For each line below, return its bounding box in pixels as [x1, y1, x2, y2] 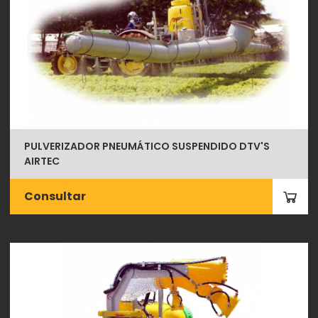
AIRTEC [24, 153, 60, 168]
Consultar [24, 187, 87, 204]
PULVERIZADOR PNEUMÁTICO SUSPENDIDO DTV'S [24, 138, 270, 153]
